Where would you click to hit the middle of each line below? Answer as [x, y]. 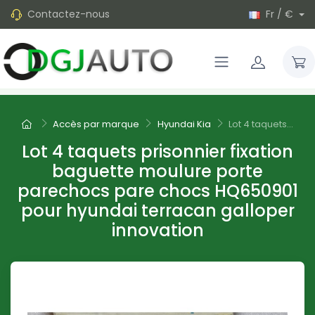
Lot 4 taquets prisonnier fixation [157, 152]
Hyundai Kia [184, 124]
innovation [157, 231]
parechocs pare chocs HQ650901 [157, 191]
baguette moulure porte [157, 172]
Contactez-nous [69, 14]
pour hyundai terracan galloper [157, 211]
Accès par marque [96, 124]
